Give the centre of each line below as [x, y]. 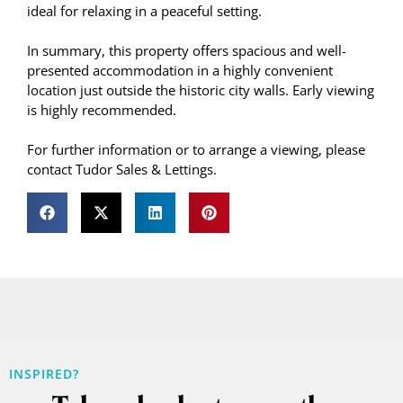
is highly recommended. [102, 110]
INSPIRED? [44, 374]
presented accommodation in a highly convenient [180, 71]
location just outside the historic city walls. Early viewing [201, 90]
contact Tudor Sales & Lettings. [122, 170]
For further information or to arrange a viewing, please [196, 150]
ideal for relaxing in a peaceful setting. [144, 11]
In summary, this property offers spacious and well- [187, 51]
